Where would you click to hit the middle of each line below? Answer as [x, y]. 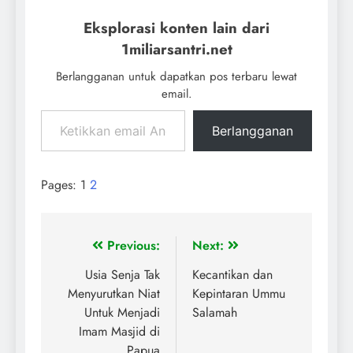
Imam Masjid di [119, 332]
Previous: [134, 246]
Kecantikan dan [232, 275]
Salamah [215, 313]
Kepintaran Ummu [239, 294]
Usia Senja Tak [123, 275]
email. [176, 94]
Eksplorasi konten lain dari [176, 28]
